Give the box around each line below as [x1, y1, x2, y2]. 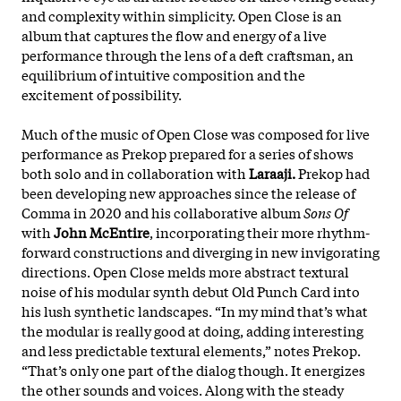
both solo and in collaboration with [21, 162, 249, 183]
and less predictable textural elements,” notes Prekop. [21, 339, 361, 360]
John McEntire [54, 221, 149, 242]
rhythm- [314, 221, 370, 242]
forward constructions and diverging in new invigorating [21, 241, 380, 261]
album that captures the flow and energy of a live [21, 24, 327, 45]
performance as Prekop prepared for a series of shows [21, 142, 354, 163]
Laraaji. [249, 162, 295, 183]
